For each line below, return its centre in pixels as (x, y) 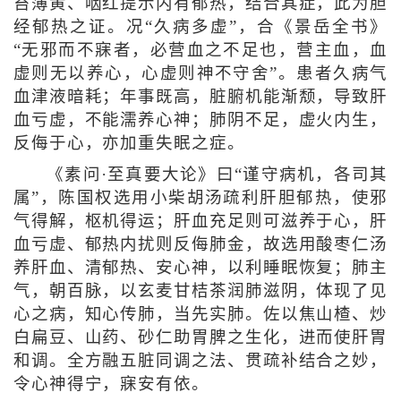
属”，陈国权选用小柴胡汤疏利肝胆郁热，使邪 (200, 198)
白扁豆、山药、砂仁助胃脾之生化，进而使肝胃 (200, 338)
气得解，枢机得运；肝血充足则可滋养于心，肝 (200, 222)
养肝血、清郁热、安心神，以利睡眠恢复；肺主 (200, 268)
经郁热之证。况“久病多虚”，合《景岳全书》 (200, 27)
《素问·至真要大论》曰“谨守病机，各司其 (217, 175)
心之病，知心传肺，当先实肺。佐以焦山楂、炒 (200, 315)
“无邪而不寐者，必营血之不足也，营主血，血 (200, 51)
